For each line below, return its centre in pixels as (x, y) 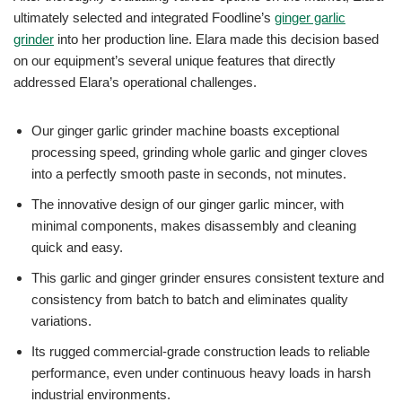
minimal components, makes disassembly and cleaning (194, 226)
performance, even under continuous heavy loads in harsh (201, 373)
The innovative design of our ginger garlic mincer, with (188, 205)
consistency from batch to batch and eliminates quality (190, 300)
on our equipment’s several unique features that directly (175, 61)
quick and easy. (77, 248)
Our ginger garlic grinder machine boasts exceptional (185, 131)
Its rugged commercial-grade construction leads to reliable (201, 352)
